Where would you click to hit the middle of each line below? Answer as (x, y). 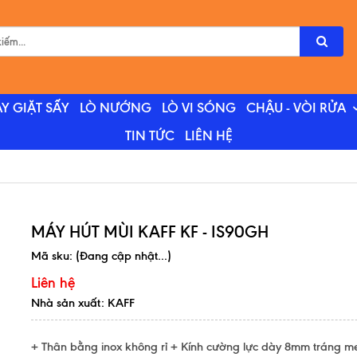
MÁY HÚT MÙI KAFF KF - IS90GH (150, 231)
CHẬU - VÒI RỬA (296, 108)
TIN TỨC (149, 136)
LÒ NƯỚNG (115, 108)
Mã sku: (53, 256)
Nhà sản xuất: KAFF (83, 303)
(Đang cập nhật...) (124, 256)
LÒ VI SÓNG (198, 108)
